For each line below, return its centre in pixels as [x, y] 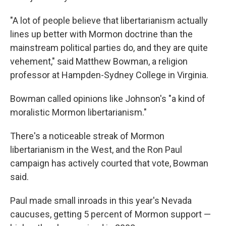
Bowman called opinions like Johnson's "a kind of [108, 99]
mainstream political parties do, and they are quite [109, 48]
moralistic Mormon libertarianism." [78, 112]
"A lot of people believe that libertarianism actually [109, 21]
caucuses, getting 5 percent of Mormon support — [110, 214]
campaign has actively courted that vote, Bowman [109, 163]
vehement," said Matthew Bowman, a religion [99, 62]
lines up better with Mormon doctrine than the [101, 34]
